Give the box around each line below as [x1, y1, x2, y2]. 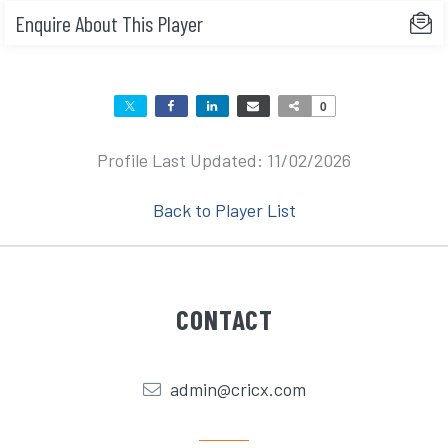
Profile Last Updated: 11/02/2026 [97, 149, 351, 172]
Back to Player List [152, 199, 296, 222]
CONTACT [175, 303, 273, 336]
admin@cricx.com [169, 378, 306, 401]
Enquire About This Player [15, 10, 203, 37]
